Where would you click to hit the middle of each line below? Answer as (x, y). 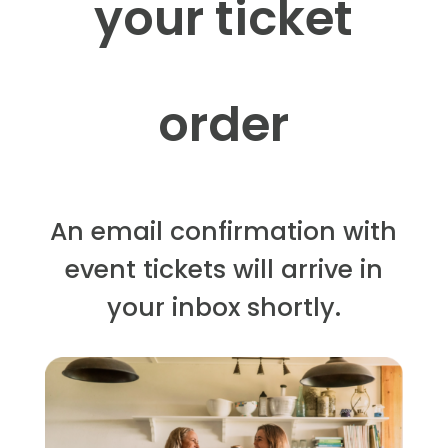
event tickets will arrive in (223, 269)
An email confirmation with (224, 231)
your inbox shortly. (223, 307)
